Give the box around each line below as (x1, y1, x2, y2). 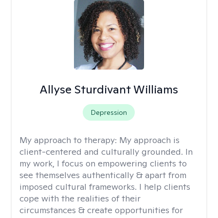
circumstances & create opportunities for (19, 204, 183, 216)
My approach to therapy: (19, 134, 119, 145)
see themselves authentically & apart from (19, 169, 186, 181)
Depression (91, 108, 127, 117)
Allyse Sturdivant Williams (39, 82, 179, 97)
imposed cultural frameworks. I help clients (19, 181, 190, 192)
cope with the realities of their (19, 193, 141, 204)
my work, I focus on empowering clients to (19, 158, 187, 169)
